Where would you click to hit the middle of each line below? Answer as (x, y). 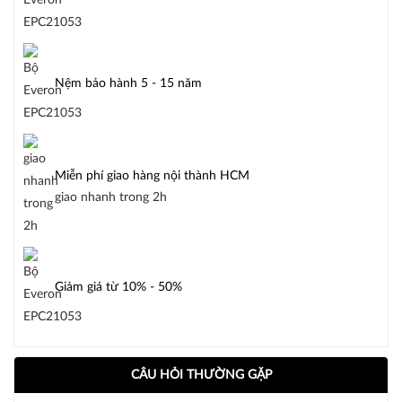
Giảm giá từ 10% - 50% (118, 288)
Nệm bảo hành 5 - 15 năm (128, 84)
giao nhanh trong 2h (111, 197)
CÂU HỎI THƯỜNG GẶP (201, 376)
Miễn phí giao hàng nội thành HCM (152, 175)
